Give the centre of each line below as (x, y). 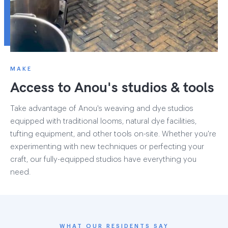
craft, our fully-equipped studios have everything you (103, 159)
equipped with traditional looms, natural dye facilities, (103, 121)
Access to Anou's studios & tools (112, 87)
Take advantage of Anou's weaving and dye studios (102, 108)
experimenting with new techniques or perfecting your (107, 147)
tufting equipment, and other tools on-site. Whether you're (113, 134)
